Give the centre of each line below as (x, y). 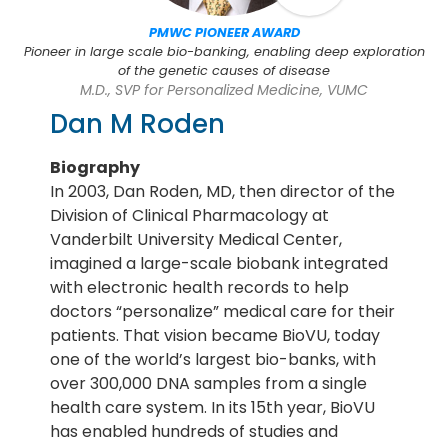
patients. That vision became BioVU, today (215, 335)
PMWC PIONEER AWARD (224, 32)
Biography (95, 167)
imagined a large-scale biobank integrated (219, 263)
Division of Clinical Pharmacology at (189, 215)
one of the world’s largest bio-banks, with (213, 359)
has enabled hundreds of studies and (194, 431)
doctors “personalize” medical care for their (222, 311)
